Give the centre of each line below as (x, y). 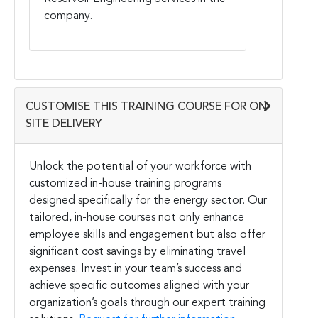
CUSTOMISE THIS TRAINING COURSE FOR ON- (148, 107)
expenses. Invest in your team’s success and (136, 269)
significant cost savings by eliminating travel (137, 252)
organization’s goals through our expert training (147, 303)
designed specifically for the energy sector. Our (148, 201)
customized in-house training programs (125, 183)
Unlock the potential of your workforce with (140, 166)
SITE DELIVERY (64, 124)
